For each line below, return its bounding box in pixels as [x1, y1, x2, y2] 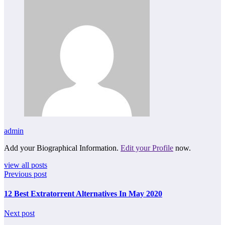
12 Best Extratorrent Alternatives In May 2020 [4, 189, 162, 198]
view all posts [4, 160, 47, 169]
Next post [4, 209, 35, 218]
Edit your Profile [121, 143, 173, 152]
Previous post [4, 169, 47, 178]
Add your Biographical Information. [4, 143, 121, 152]
